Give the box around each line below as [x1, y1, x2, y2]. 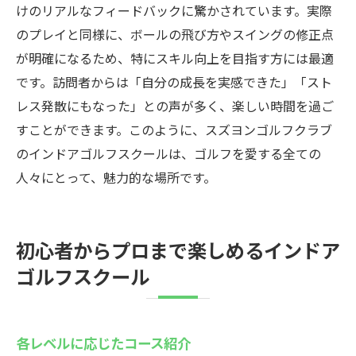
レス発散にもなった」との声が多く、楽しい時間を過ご [16, 96, 334, 115]
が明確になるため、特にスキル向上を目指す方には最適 [16, 48, 334, 68]
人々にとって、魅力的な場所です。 [16, 168, 216, 187]
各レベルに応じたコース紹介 [16, 332, 191, 353]
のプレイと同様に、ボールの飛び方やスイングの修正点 [16, 25, 334, 44]
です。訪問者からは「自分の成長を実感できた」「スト [16, 72, 332, 91]
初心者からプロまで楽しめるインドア [16, 235, 340, 264]
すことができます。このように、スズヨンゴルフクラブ [16, 120, 332, 139]
